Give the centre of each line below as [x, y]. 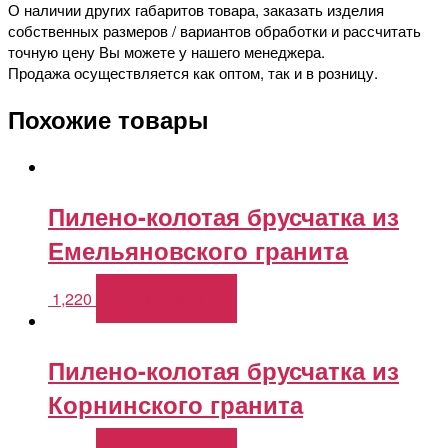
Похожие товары [108, 119]
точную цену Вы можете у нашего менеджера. [166, 51]
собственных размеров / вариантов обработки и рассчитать [214, 30]
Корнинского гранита [175, 404]
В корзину [166, 299]
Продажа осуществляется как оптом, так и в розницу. [193, 72]
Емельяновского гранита [198, 250]
